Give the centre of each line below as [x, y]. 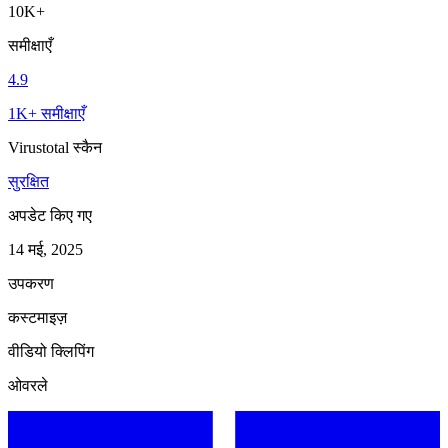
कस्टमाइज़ [37, 317]
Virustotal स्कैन [55, 147]
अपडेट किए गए [50, 215]
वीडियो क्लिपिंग [51, 351]
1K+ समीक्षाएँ [46, 113]
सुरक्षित [28, 181]
